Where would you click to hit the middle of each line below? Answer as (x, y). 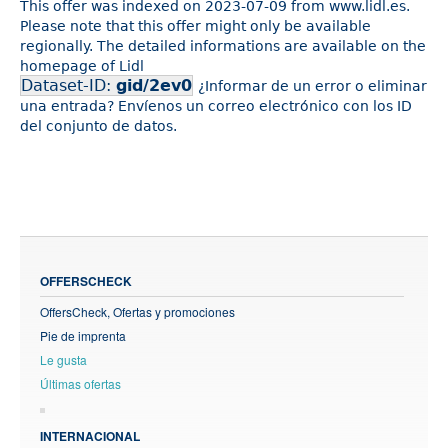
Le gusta (63, 359)
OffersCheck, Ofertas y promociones (137, 311)
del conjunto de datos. (98, 126)
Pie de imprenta (83, 335)
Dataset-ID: (68, 85)
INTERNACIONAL (90, 436)
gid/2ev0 (154, 85)
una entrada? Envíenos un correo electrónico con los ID (216, 106)
